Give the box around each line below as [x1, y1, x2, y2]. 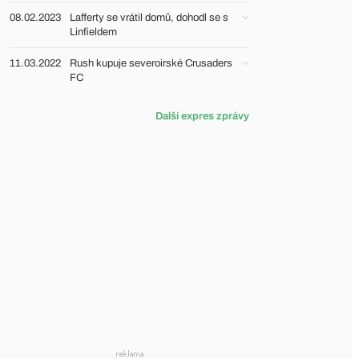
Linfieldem [70, 26, 117, 38]
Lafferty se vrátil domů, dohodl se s [70, 12, 228, 23]
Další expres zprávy [155, 111, 249, 122]
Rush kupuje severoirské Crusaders [70, 58, 232, 69]
